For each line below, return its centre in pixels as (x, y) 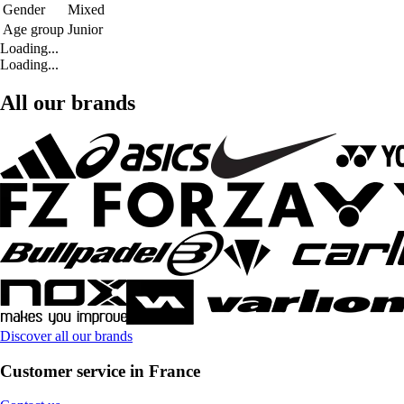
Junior (85, 30)
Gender (24, 10)
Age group (33, 30)
